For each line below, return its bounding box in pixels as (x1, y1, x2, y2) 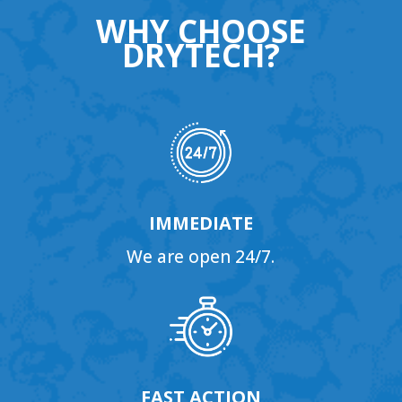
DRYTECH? (121, 34, 280, 77)
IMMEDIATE (148, 211, 253, 236)
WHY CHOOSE (95, 10, 306, 53)
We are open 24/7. (127, 245, 275, 269)
